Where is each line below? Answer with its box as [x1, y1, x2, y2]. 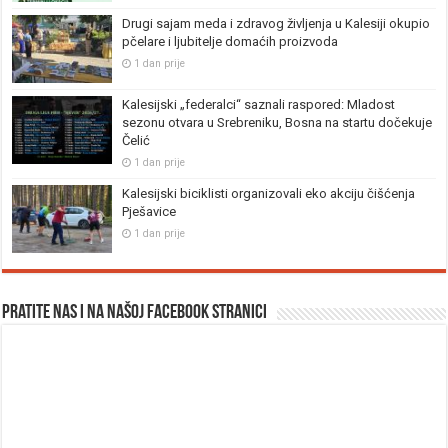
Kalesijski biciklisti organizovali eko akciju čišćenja [122, 185, 416, 201]
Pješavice [122, 203, 177, 219]
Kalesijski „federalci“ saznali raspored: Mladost [122, 96, 396, 112]
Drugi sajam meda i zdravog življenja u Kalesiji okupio [122, 15, 431, 31]
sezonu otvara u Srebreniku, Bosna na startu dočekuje [122, 114, 433, 130]
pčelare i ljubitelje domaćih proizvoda [122, 33, 339, 49]
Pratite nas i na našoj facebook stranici [2, 303, 268, 323]
